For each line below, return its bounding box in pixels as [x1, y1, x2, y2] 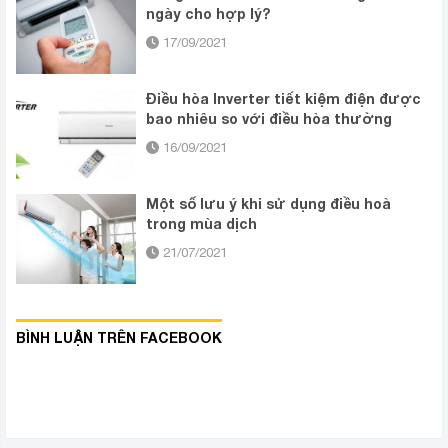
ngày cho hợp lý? [146, 5, 270, 23]
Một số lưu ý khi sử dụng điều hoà [146, 195, 391, 213]
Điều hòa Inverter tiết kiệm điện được [146, 90, 421, 108]
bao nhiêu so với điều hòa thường [146, 110, 392, 128]
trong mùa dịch [146, 215, 257, 233]
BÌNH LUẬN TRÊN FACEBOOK [16, 329, 222, 347]
